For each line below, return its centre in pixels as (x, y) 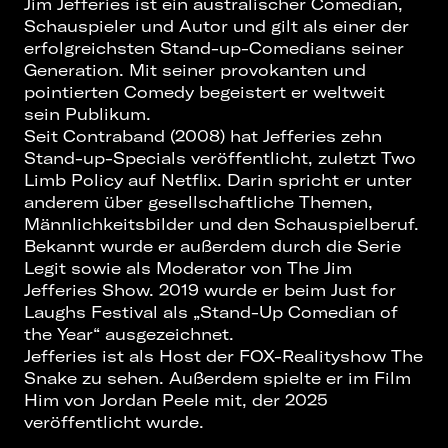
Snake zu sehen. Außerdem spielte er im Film (217, 378)
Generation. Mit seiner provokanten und (195, 70)
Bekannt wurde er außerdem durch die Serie (212, 246)
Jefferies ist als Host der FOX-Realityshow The (223, 356)
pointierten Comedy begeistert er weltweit (204, 92)
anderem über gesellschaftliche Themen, (198, 202)
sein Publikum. (87, 114)
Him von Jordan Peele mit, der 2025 (176, 400)
